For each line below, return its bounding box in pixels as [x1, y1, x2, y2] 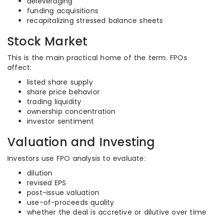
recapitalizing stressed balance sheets [27, 16, 163, 25]
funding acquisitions [27, 6, 98, 16]
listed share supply [27, 77, 93, 87]
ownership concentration [27, 107, 116, 116]
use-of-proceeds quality [27, 197, 114, 207]
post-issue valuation [27, 188, 99, 197]
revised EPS [27, 178, 66, 188]
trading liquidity [27, 97, 82, 107]
